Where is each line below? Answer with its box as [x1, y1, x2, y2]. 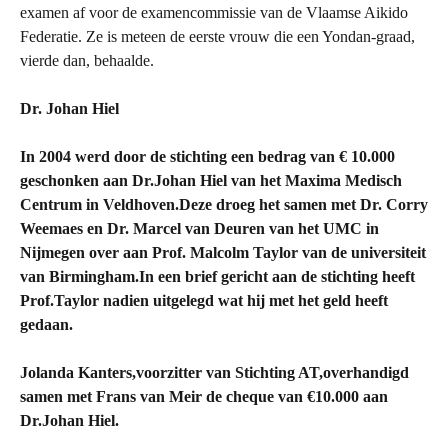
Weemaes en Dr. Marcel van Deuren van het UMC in [20, 220, 379, 237]
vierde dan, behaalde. [20, 52, 154, 69]
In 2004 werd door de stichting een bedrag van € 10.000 [20, 148, 395, 165]
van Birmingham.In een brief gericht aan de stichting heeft [20, 268, 415, 285]
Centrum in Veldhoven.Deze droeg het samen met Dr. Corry [20, 196, 428, 213]
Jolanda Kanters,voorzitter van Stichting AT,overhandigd [20, 364, 409, 381]
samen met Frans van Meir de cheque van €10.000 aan [20, 388, 388, 405]
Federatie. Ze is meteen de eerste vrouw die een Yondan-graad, [20, 28, 415, 45]
